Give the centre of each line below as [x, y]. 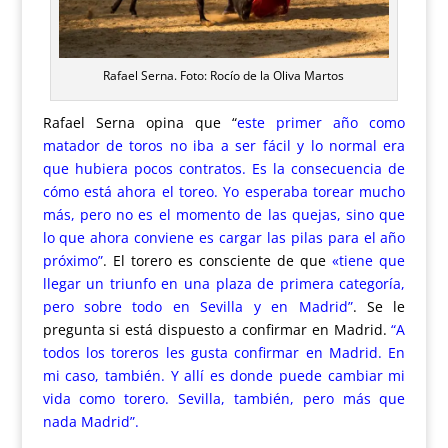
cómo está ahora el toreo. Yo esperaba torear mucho [224, 191]
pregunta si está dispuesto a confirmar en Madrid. [214, 329]
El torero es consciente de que [219, 260]
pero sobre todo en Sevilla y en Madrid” [197, 306]
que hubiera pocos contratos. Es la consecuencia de [224, 168]
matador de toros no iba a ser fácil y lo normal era [224, 145]
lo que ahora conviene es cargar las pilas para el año [224, 237]
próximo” [72, 260]
